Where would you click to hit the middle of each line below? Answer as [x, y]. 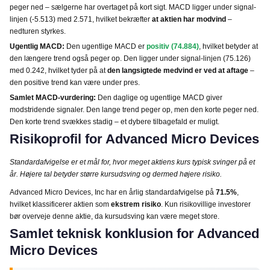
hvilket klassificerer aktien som [60, 204]
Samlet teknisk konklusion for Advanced [134, 233]
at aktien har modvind [189, 19]
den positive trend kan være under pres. [75, 82]
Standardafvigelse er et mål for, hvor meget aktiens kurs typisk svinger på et [132, 162]
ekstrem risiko [136, 204]
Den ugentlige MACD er [105, 46]
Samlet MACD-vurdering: [53, 97]
